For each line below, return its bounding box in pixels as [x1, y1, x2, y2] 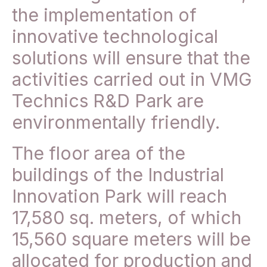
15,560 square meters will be [12, 228, 251, 250]
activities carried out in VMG [12, 69, 252, 91]
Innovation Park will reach [12, 185, 227, 207]
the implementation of [12, 4, 197, 26]
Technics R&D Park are [12, 90, 204, 112]
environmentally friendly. [12, 111, 220, 133]
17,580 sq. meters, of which [12, 207, 241, 229]
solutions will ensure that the [12, 47, 250, 69]
